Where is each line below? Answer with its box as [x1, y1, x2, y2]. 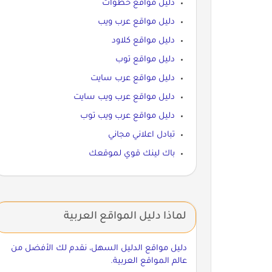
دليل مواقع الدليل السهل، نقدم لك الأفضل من [10, 243, 187, 253]
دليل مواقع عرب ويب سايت [73, 92, 175, 102]
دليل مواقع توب [115, 55, 175, 64]
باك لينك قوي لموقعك [88, 149, 175, 158]
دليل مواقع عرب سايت [90, 73, 175, 83]
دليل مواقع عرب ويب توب [80, 111, 175, 121]
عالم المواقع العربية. [110, 256, 187, 266]
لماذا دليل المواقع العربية [63, 211, 186, 223]
